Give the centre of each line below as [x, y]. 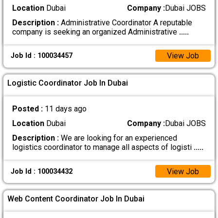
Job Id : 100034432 [41, 171]
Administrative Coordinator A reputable [125, 22]
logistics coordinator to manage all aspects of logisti [103, 147]
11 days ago [65, 109]
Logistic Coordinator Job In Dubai [68, 83]
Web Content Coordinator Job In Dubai [76, 199]
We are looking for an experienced [118, 138]
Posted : [28, 109]
